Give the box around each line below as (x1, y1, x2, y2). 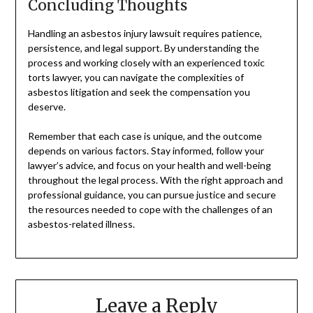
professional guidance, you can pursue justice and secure (27, 189, 276, 201)
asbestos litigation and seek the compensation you (27, 86, 250, 99)
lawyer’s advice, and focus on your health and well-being (27, 159, 271, 172)
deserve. (27, 101, 66, 113)
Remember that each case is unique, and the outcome (27, 130, 262, 143)
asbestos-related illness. (27, 218, 135, 231)
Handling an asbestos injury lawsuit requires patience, (27, 27, 262, 40)
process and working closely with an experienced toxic (27, 57, 265, 69)
